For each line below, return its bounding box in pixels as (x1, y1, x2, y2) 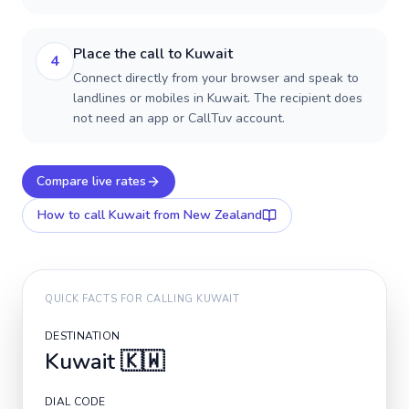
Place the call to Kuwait (73, 44, 233, 64)
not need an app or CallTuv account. (73, 110, 285, 127)
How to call (37, 206, 109, 224)
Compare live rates (37, 173, 146, 190)
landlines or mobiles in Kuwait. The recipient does (73, 89, 362, 107)
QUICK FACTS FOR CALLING (45, 292, 197, 306)
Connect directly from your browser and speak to (73, 69, 359, 87)
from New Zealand (150, 206, 262, 224)
